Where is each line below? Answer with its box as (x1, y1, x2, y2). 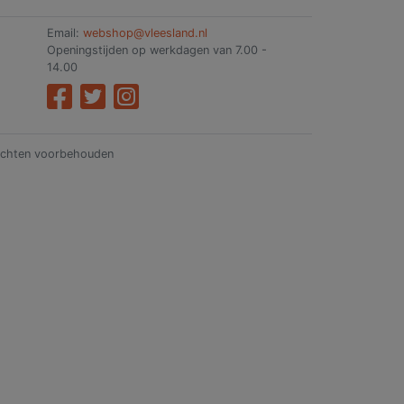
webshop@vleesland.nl (83, 26, 207, 41)
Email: (47, 26, 83, 41)
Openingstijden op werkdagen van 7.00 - (47, 43, 267, 58)
